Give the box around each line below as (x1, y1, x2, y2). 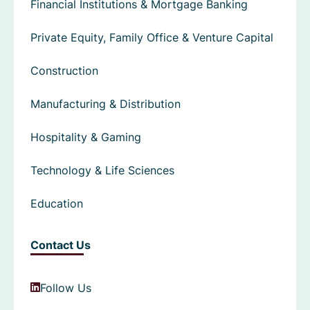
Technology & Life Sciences (30, 163, 174, 179)
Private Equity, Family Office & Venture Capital (30, 30, 273, 46)
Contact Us (30, 237, 91, 253)
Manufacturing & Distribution (30, 96, 181, 112)
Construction (30, 63, 98, 79)
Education (30, 196, 83, 212)
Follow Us (40, 280, 91, 296)
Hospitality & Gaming (30, 129, 141, 145)
